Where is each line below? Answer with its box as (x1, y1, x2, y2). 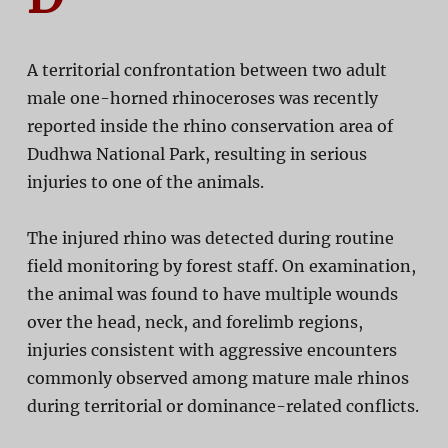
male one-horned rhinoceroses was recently (26, 88, 378, 109)
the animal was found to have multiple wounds (26, 284, 398, 305)
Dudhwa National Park (26, 144, 205, 165)
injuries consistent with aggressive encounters (26, 340, 397, 361)
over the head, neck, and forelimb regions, (26, 312, 363, 333)
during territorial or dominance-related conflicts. (26, 396, 419, 417)
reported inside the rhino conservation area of (26, 116, 393, 137)
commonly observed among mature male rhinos (26, 368, 409, 389)
